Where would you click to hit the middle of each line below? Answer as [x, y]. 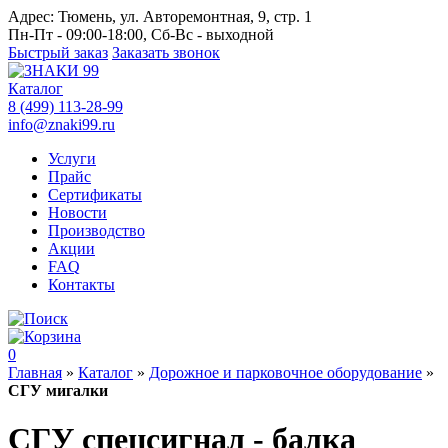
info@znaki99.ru [61, 124]
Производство [96, 230]
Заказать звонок [166, 52]
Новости [77, 212]
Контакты [81, 284]
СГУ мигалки [58, 390]
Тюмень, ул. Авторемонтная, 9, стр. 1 [183, 16]
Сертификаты [95, 194]
